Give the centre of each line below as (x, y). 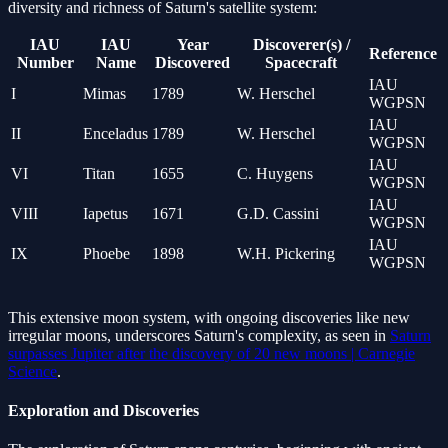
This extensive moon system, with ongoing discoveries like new (209, 317)
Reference (403, 53)
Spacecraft (301, 62)
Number (45, 62)
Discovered (192, 62)
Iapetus (105, 213)
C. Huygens (275, 173)
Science (32, 371)
